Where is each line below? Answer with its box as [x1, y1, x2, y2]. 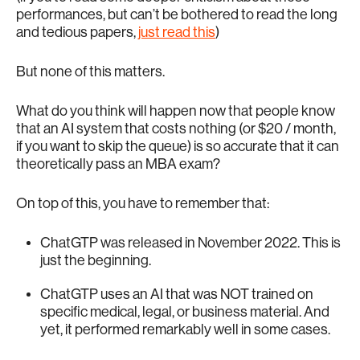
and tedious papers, [16, 24, 138, 39]
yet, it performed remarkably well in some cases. [40, 321, 330, 337]
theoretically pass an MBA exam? [16, 156, 220, 171]
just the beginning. [40, 252, 151, 268]
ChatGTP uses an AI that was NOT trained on [40, 286, 313, 301]
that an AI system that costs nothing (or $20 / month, [16, 121, 336, 136]
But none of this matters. [16, 63, 165, 79]
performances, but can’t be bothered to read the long [16, 6, 337, 22]
